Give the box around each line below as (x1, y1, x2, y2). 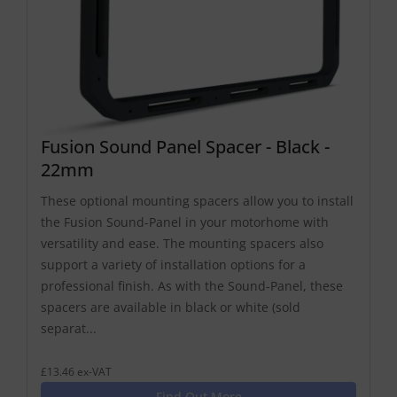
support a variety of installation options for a (41, 256, 306, 274)
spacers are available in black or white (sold (41, 299, 300, 316)
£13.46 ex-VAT (41, 364, 112, 379)
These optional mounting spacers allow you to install (41, 192, 354, 210)
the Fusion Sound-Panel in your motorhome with (41, 214, 329, 231)
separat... (41, 320, 97, 338)
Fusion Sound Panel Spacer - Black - (41, 135, 330, 160)
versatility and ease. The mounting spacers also (41, 235, 323, 253)
